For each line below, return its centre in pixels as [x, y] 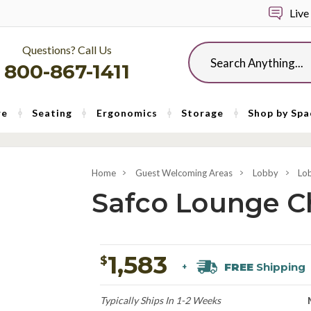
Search [203, 49]
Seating [52, 113]
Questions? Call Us [67, 50]
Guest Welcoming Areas [184, 173]
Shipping [279, 267]
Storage [203, 113]
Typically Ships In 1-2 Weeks [160, 300]
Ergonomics [127, 113]
